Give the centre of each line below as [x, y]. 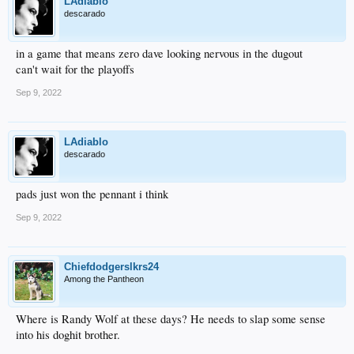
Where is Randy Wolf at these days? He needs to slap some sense [171, 318]
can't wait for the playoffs [75, 69]
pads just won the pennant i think [92, 194]
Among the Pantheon [104, 279]
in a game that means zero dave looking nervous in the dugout [159, 53]
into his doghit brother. [68, 334]
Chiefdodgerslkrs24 [111, 266]
